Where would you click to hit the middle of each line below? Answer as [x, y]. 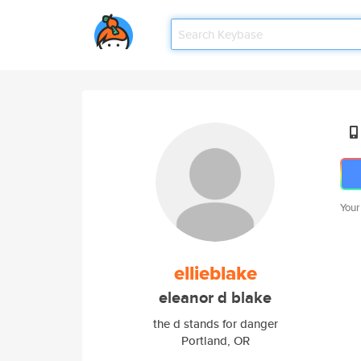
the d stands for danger [215, 324]
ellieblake [215, 273]
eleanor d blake [215, 298]
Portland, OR [215, 340]
